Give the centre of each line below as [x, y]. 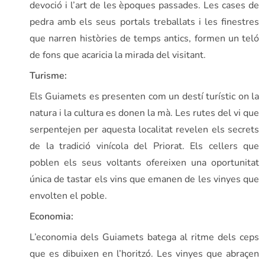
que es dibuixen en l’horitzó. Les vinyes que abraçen [144, 253]
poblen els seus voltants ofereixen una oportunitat [144, 162]
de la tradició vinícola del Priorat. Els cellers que [144, 146]
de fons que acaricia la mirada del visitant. [118, 55]
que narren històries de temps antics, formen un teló [144, 38]
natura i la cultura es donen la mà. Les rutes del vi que [144, 113]
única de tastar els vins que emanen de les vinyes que [144, 179]
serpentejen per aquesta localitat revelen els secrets [144, 129]
